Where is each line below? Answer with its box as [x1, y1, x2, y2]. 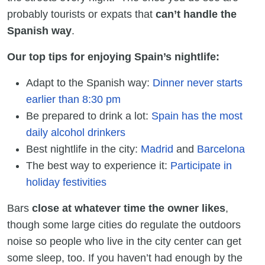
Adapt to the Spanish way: [26, 77, 153, 89]
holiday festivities [26, 176, 106, 189]
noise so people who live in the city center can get [7, 235, 241, 248]
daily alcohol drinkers [26, 127, 125, 139]
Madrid [141, 143, 176, 156]
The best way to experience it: [26, 160, 170, 172]
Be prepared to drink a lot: [26, 110, 151, 122]
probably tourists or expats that [7, 8, 156, 21]
